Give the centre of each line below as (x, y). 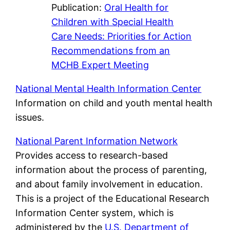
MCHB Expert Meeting (100, 65)
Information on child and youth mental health (114, 103)
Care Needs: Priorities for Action (122, 36)
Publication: (78, 8)
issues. (30, 118)
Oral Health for (137, 8)
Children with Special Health (113, 22)
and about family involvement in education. (109, 184)
